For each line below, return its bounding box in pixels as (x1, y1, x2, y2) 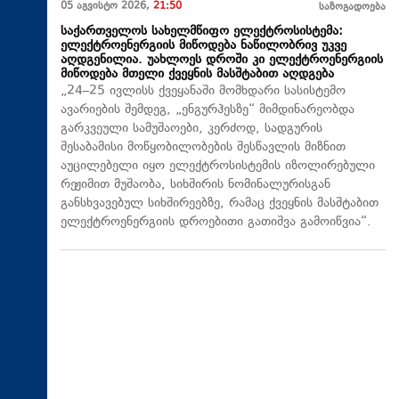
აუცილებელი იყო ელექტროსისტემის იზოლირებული (61, 157, 375, 176)
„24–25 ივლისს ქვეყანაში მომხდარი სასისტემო (61, 82, 346, 102)
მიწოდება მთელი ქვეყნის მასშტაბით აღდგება (61, 65, 334, 85)
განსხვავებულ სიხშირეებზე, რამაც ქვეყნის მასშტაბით (61, 194, 379, 214)
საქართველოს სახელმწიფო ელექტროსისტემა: (61, 22, 343, 42)
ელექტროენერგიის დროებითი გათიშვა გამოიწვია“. (61, 213, 371, 232)
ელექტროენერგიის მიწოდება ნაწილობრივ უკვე (61, 37, 346, 56)
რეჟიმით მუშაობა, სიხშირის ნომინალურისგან (61, 175, 330, 195)
